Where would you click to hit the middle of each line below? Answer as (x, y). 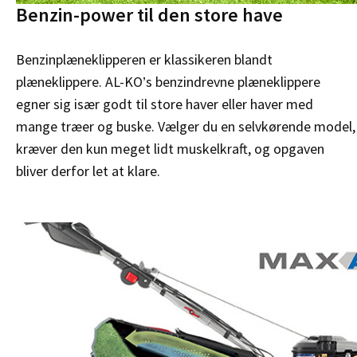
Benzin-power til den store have (149, 15)
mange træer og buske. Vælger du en (127, 127)
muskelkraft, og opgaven (251, 149)
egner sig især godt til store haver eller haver (151, 104)
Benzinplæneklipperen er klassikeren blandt (144, 60)
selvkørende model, (297, 127)
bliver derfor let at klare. (88, 171)
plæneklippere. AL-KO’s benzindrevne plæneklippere (168, 82)
